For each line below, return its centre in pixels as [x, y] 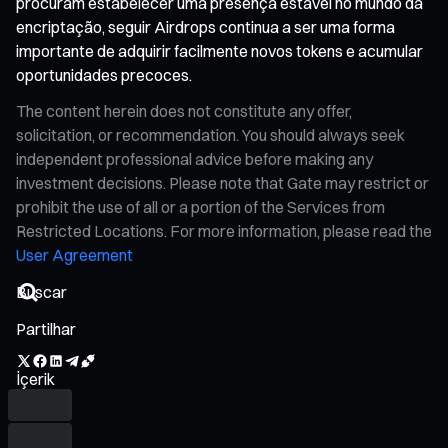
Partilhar [46, 328]
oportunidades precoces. [104, 74]
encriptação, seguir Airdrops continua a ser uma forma [205, 26]
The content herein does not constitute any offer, [184, 110]
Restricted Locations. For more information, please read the [224, 230]
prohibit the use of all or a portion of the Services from [200, 206]
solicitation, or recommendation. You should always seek [210, 134]
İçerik [35, 378]
